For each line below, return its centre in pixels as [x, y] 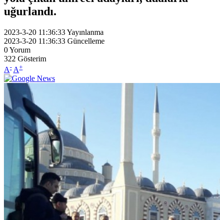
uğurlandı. [30, 11]
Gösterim [32, 58]
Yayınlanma [85, 32]
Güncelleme [86, 41]
